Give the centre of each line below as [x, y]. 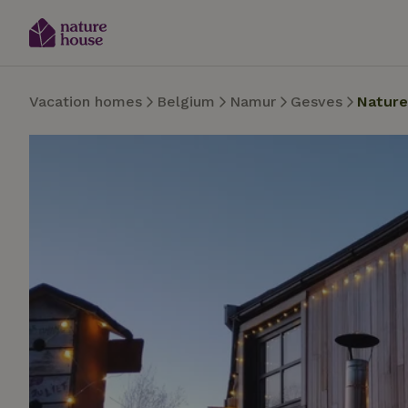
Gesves [316, 102]
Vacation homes [86, 102]
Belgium [186, 102]
